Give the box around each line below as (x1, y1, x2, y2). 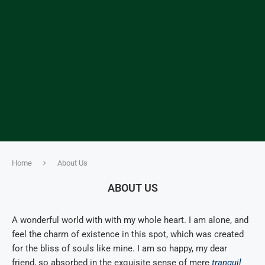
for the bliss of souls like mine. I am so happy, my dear (12, 243, 227, 254)
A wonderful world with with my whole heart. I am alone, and (12, 215, 248, 225)
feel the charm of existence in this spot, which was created (12, 229, 244, 240)
